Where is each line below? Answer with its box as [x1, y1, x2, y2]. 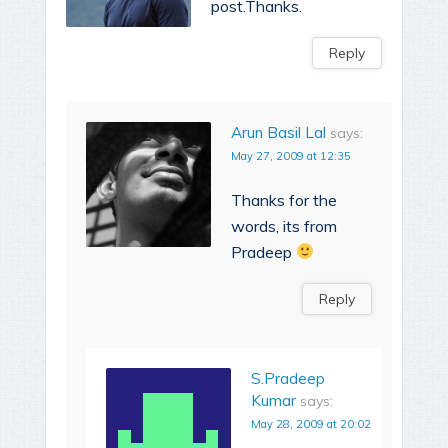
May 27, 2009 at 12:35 [231, 148, 351, 163]
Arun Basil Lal [231, 122, 326, 142]
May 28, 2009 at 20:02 [251, 416, 371, 431]
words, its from [231, 215, 337, 236]
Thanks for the [231, 189, 337, 210]
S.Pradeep [251, 368, 325, 388]
